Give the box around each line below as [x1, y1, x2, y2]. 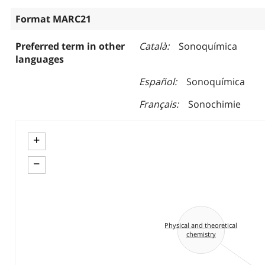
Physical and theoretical [164, 220, 238, 230]
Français [138, 98, 176, 111]
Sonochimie [188, 98, 241, 111]
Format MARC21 [15, 12, 91, 25]
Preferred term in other [15, 40, 125, 53]
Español [138, 75, 174, 88]
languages [15, 53, 64, 66]
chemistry [186, 229, 216, 238]
